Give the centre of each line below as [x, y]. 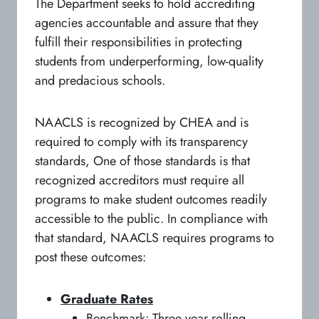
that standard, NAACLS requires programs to [155, 237]
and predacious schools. [100, 80]
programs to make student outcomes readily [151, 199]
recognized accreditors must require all [140, 180]
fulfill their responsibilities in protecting [138, 42]
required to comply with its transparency [141, 141]
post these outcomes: [90, 257]
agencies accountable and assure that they [147, 22]
